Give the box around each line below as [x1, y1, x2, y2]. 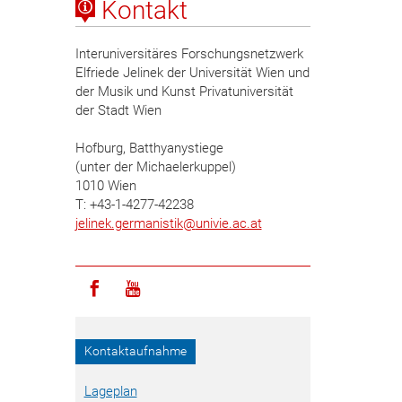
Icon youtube [139, 278, 236, 298]
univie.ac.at [195, 215, 262, 232]
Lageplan [83, 383, 137, 399]
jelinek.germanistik [74, 215, 183, 232]
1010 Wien [74, 178, 136, 194]
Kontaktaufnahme [83, 344, 187, 359]
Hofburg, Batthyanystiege [74, 140, 223, 156]
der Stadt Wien [74, 102, 162, 118]
